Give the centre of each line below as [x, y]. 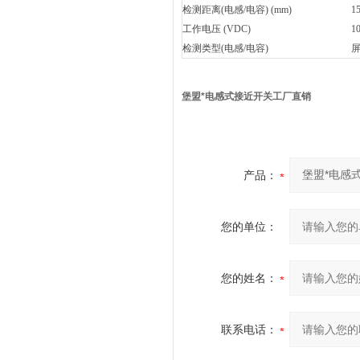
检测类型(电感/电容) [225, 48]
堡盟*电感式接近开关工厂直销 [246, 96]
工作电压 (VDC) [217, 29]
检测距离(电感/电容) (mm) [237, 10]
